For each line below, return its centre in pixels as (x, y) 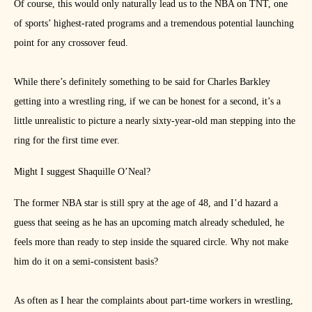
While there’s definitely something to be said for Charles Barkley (142, 82)
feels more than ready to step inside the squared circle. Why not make (151, 242)
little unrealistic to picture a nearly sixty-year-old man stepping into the (155, 121)
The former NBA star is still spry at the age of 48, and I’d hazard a (146, 203)
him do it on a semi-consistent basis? (86, 262)
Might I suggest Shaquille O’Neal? (82, 172)
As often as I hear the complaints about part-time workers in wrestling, (154, 301)
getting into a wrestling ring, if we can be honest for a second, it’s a (147, 102)
